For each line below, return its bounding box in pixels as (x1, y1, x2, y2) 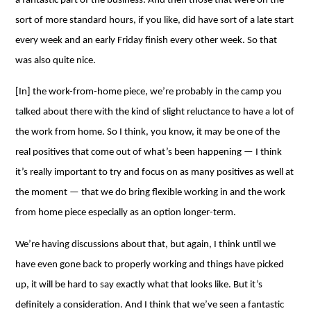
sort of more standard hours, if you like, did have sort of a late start (15, 15, 294, 26)
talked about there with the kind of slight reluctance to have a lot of (15, 107, 295, 117)
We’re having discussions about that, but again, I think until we (15, 239, 276, 250)
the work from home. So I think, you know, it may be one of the (15, 127, 280, 137)
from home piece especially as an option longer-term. (15, 208, 237, 218)
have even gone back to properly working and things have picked (15, 259, 285, 270)
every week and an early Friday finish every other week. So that (15, 35, 278, 46)
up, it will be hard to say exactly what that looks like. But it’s (15, 279, 263, 290)
